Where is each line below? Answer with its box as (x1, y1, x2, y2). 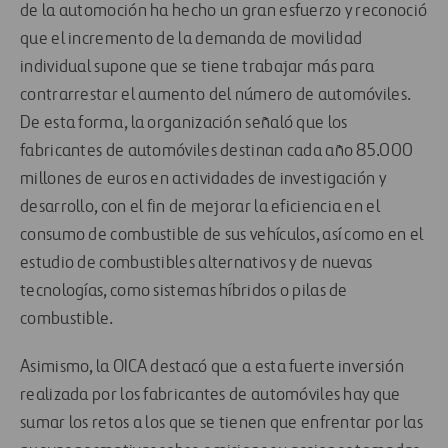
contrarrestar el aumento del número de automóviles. (20, 86, 411, 105)
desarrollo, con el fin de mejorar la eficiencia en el (20, 198, 380, 217)
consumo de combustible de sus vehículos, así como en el (20, 226, 424, 245)
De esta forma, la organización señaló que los (20, 114, 348, 133)
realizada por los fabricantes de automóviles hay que (20, 386, 401, 405)
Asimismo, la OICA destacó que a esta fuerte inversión (20, 358, 404, 377)
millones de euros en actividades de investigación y (20, 170, 387, 189)
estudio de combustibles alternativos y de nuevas (20, 254, 373, 273)
